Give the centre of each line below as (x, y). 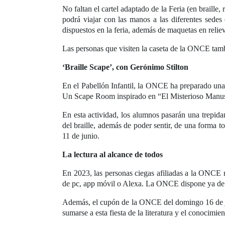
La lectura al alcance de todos (113, 155)
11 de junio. (81, 136)
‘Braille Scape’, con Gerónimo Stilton (125, 67)
